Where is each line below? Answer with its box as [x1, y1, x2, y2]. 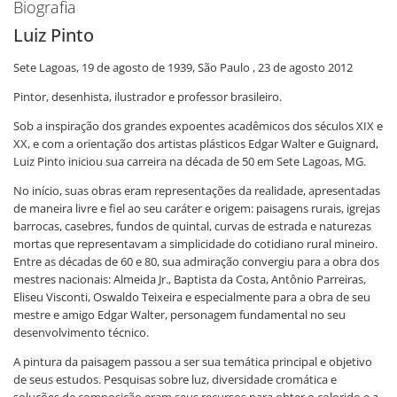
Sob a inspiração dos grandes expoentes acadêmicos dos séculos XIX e [13, 118, 383, 134]
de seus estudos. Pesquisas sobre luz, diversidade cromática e [13, 371, 337, 387]
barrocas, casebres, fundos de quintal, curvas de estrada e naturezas [13, 218, 371, 234]
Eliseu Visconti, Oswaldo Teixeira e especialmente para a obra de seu [13, 289, 370, 305]
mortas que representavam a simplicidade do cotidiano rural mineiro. [13, 236, 378, 252]
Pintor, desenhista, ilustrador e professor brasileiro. [13, 89, 282, 105]
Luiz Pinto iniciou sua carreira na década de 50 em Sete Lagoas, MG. [13, 153, 366, 169]
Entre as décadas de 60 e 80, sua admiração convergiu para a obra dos [13, 253, 379, 269]
